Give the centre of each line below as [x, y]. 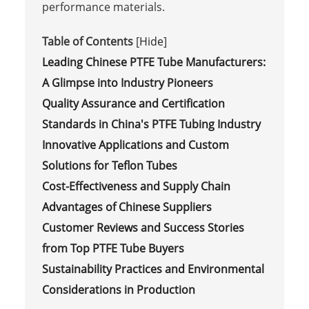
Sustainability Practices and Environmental [153, 269]
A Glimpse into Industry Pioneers [127, 82]
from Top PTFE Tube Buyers [113, 248]
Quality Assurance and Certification [133, 103]
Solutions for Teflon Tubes [109, 165]
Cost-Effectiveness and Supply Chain [136, 186]
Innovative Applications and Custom [135, 144]
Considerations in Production [118, 289]
